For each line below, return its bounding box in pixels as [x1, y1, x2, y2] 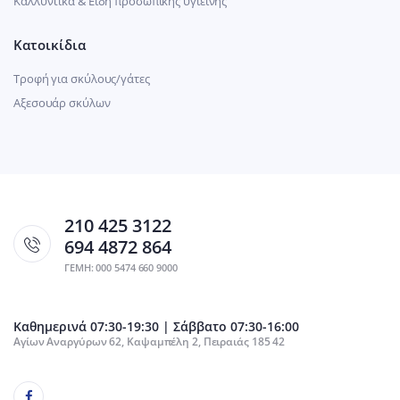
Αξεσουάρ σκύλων [13, 94, 111, 111]
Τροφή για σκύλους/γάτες [13, 70, 150, 87]
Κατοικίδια [13, 35, 86, 54]
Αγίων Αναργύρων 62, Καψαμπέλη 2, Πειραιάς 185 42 [13, 333, 286, 349]
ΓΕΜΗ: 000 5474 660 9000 [64, 260, 178, 274]
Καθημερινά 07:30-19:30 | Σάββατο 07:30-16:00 [13, 317, 299, 335]
